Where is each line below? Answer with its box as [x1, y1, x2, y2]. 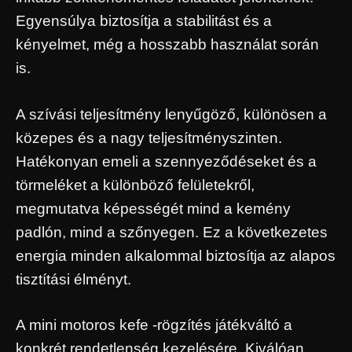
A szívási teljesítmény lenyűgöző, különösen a [16, 105, 327, 123]
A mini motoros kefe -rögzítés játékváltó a [16, 317, 292, 334]
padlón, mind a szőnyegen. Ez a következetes [16, 223, 328, 240]
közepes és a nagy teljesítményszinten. [16, 129, 282, 146]
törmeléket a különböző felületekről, [16, 176, 255, 193]
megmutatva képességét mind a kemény [16, 200, 291, 217]
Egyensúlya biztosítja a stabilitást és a [16, 13, 272, 30]
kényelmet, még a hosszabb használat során [16, 36, 319, 53]
